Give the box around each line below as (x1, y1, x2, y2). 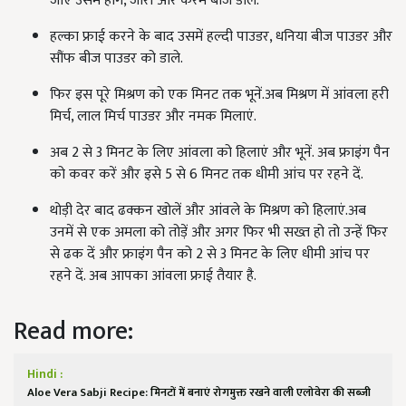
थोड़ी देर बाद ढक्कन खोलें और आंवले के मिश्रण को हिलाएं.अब (50, 198, 366, 223)
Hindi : (27, 364, 63, 384)
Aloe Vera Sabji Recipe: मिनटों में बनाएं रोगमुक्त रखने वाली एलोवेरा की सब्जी (27, 383, 371, 402)
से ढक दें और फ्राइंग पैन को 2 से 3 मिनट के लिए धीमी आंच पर (50, 242, 370, 266)
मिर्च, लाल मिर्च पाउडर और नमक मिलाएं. (50, 104, 256, 129)
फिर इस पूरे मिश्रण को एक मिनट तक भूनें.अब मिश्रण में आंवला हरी (50, 82, 389, 107)
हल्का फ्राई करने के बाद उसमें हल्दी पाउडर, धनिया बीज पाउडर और (50, 24, 392, 49)
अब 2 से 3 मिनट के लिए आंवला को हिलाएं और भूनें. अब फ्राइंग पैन (50, 140, 390, 165)
